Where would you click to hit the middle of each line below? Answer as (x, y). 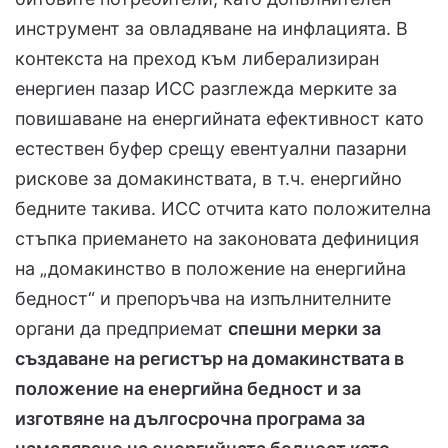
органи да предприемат (121, 328)
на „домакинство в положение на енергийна (210, 268)
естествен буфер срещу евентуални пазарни (211, 148)
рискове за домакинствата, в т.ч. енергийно (208, 178)
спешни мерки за (304, 328)
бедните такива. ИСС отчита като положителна (223, 208)
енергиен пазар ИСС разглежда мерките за (206, 88)
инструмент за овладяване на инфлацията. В (211, 28)
